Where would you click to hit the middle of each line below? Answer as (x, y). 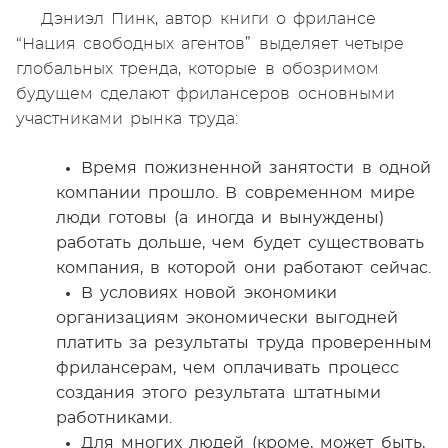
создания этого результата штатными (218, 393)
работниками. (114, 418)
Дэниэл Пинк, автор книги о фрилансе (208, 19)
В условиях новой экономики (209, 293)
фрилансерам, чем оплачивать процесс (227, 368)
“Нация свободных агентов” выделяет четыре (210, 44)
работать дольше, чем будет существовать (240, 243)
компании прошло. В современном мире (235, 193)
